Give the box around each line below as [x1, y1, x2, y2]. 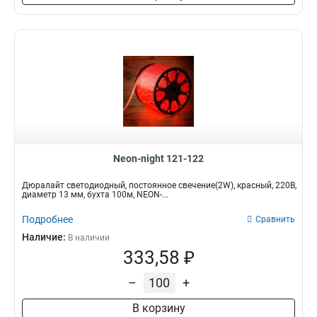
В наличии [68, 233, 110, 243]
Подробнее [22, 214, 73, 225]
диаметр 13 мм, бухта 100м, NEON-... [22, 190, 168, 200]
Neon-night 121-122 [113, 153, 204, 164]
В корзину [132, 301, 185, 315]
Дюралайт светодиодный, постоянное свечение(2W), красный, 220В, [22, 180, 296, 190]
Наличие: [22, 231, 68, 243]
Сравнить [255, 214, 295, 224]
